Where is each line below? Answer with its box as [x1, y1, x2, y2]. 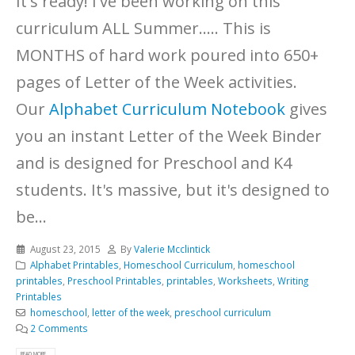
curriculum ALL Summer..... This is [16, 17, 271, 40]
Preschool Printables [67, 274, 162, 288]
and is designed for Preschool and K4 [16, 152, 292, 174]
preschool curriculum [174, 306, 271, 319]
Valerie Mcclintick [134, 242, 211, 256]
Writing [277, 274, 308, 288]
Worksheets [218, 274, 273, 288]
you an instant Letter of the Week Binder [16, 125, 322, 147]
